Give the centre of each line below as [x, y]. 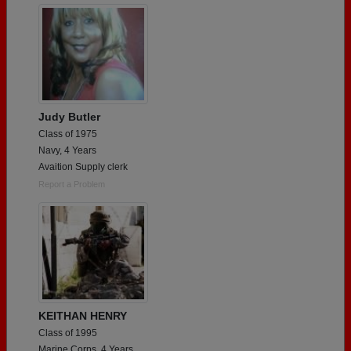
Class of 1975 [68, 134]
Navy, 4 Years [67, 151]
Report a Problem [72, 185]
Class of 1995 [68, 333]
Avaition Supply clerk [83, 167]
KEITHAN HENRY [83, 316]
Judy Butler [69, 117]
